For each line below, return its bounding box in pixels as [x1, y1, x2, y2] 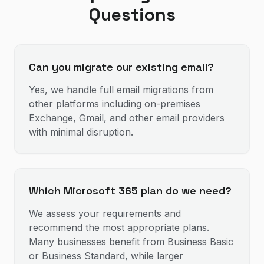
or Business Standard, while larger [29, 250, 183, 262]
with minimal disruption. [29, 126, 133, 138]
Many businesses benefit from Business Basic [29, 236, 233, 247]
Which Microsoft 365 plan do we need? [29, 184, 232, 197]
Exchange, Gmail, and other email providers [29, 112, 225, 124]
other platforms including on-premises [29, 98, 200, 110]
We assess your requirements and [29, 207, 181, 219]
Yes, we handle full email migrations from [29, 84, 213, 95]
